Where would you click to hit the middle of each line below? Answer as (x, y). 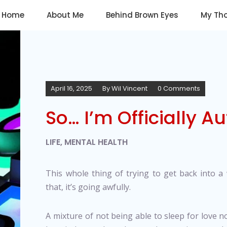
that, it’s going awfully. (89, 187)
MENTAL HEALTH (96, 142)
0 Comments (179, 88)
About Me (65, 15)
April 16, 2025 (72, 88)
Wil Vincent (130, 88)
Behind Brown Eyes (142, 15)
